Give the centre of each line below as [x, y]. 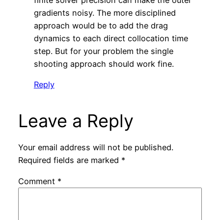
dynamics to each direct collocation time [111, 38]
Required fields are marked [69, 160]
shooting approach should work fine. [104, 64]
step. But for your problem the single [103, 51]
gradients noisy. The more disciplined [105, 13]
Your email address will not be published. [96, 148]
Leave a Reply [76, 121]
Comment [38, 181]
